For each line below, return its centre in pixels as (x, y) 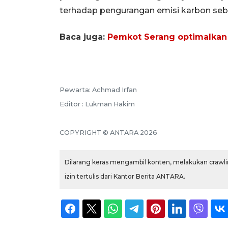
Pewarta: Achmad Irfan (98, 90)
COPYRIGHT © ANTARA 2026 (108, 132)
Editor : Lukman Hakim (97, 104)
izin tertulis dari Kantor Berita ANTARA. (125, 176)
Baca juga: (83, 37)
